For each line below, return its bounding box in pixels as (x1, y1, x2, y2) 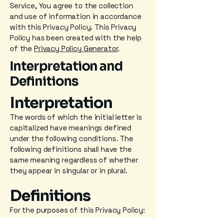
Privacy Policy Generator (34, 44, 118, 53)
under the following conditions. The (10, 134, 133, 143)
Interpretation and (10, 58, 123, 74)
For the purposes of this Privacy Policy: (10, 205, 145, 215)
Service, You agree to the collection (10, 1, 133, 10)
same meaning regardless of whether (10, 155, 138, 164)
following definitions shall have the (10, 145, 132, 154)
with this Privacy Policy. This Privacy (10, 22, 137, 32)
